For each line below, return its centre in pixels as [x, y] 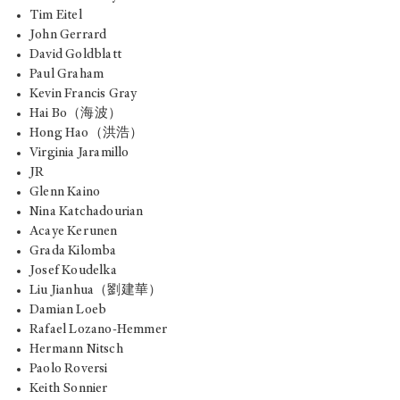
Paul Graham [67, 75]
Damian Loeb [68, 311]
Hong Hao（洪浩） [87, 134]
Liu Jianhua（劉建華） [96, 291]
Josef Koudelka [73, 271]
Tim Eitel [56, 16]
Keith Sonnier [69, 389]
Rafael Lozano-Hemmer [98, 330]
